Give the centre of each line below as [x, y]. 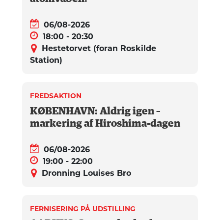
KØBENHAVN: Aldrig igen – [95, 111]
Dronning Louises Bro [86, 173]
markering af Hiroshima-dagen [105, 123]
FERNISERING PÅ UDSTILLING [83, 209]
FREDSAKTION [56, 96]
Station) [46, 60]
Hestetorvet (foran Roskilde [99, 49]
